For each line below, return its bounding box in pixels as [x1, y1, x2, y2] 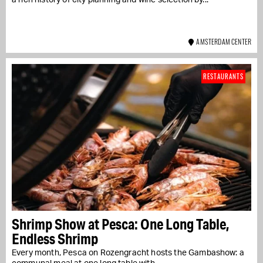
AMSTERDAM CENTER [194, 36, 251, 46]
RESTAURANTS [203, 71, 244, 81]
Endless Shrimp [12, 229, 98, 248]
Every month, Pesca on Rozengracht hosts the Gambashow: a [12, 248, 244, 257]
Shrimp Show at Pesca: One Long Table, [12, 214, 230, 233]
